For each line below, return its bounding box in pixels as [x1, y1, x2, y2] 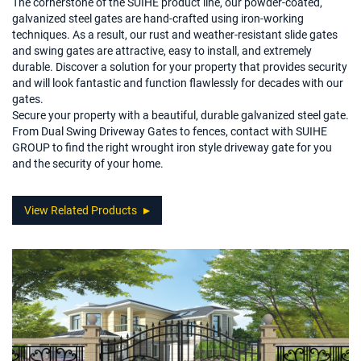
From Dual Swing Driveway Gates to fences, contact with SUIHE [12, 122, 327, 139]
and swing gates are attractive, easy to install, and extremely [12, 42, 312, 58]
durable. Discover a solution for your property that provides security [12, 58, 347, 74]
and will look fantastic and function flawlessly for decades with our [12, 74, 343, 90]
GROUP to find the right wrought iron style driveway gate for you [12, 139, 332, 155]
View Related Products [24, 201, 137, 218]
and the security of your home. [12, 155, 164, 171]
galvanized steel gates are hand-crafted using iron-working [12, 10, 304, 26]
